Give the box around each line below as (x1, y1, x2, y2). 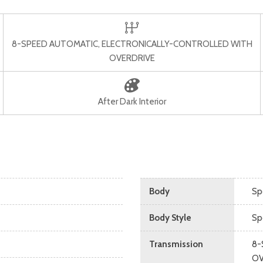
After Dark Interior (97, 96, 166, 107)
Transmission (149, 239, 203, 249)
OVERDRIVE (109, 53, 155, 63)
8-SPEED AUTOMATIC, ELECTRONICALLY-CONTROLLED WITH (11, 39, 252, 49)
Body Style (149, 213, 191, 223)
